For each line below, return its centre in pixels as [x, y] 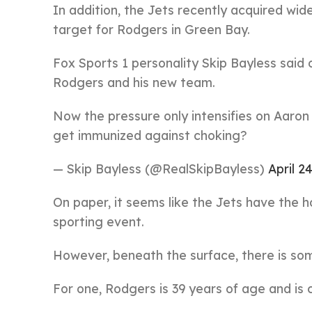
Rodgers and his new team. [134, 82]
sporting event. [99, 221]
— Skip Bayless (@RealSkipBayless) [161, 169]
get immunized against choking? [150, 135]
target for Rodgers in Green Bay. [151, 29]
